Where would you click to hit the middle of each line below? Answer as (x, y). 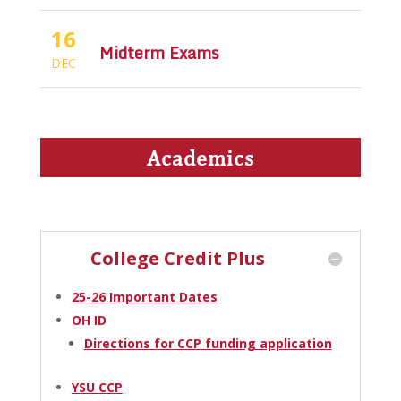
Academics (200, 157)
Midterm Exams (160, 52)
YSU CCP (97, 387)
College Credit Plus (178, 258)
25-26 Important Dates (144, 296)
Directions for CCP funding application (208, 343)
